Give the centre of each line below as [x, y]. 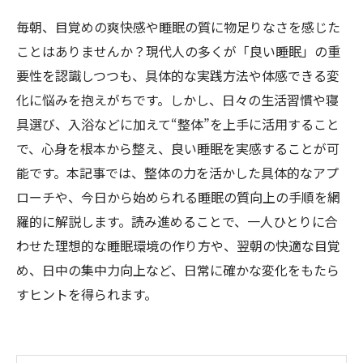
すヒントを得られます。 [87, 294]
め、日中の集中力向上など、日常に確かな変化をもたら [178, 270]
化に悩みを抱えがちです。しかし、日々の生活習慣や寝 [177, 100]
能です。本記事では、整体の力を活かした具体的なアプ [177, 173]
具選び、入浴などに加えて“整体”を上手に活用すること [178, 124]
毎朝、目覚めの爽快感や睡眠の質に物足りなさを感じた [178, 27]
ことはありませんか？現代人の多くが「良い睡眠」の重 [178, 51]
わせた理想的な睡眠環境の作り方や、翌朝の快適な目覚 [178, 246]
